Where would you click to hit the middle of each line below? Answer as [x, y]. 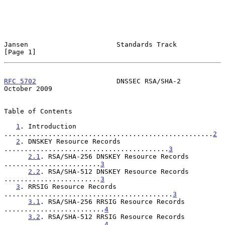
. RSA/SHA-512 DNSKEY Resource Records [115, 171]
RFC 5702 [20, 81]
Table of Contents [38, 111]
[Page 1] [20, 52]
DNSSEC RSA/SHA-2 [108, 81]
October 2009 [28, 88]
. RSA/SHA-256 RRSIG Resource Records [113, 201]
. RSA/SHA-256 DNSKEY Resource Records [115, 156]
